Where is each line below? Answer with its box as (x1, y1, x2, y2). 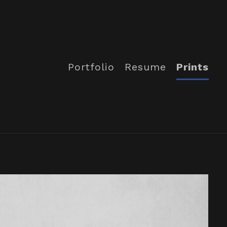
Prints (176, 60, 209, 73)
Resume (125, 60, 167, 73)
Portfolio (68, 60, 115, 73)
